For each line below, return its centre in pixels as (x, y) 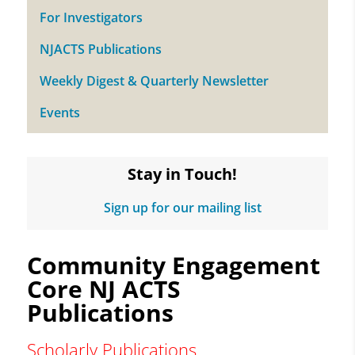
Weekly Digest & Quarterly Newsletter (154, 80)
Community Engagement (173, 265)
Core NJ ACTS (103, 288)
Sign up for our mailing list (182, 207)
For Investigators (91, 17)
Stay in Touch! (182, 174)
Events (59, 112)
